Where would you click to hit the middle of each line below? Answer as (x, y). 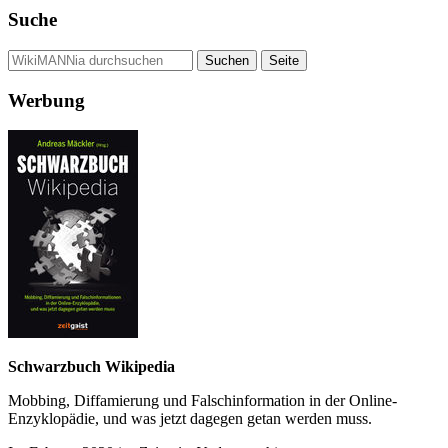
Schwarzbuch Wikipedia (91, 367)
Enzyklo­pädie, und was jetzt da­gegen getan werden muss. (190, 419)
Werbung (46, 100)
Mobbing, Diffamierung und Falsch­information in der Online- (202, 401)
